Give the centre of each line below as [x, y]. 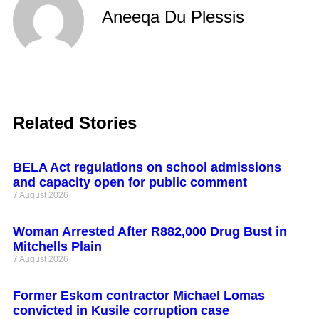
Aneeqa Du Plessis [173, 17]
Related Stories [75, 123]
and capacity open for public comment [130, 182]
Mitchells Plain [57, 246]
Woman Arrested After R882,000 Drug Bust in [150, 231]
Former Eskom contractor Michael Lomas [139, 296]
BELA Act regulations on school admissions [147, 167]
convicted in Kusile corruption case [121, 310]
